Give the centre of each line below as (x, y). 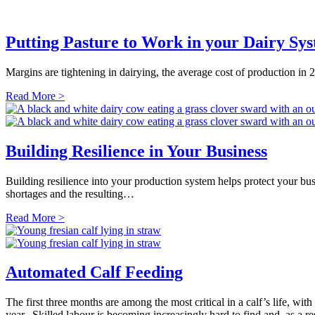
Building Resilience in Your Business (136, 151)
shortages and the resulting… (70, 193)
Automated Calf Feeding (94, 272)
